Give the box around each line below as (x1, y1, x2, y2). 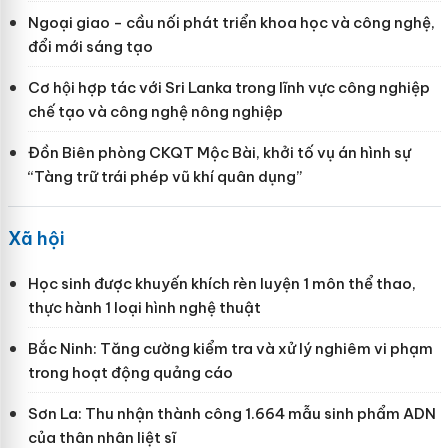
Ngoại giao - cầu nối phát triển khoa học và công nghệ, (27, 13, 435, 33)
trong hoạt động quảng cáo (27, 363, 233, 383)
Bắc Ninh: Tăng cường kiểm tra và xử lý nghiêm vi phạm (27, 339, 433, 359)
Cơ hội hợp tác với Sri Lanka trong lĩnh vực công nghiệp (27, 78, 430, 98)
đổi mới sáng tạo (27, 37, 153, 57)
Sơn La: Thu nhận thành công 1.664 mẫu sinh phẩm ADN (27, 404, 436, 424)
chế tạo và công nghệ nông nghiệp (27, 102, 283, 122)
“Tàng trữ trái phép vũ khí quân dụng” (27, 167, 302, 187)
